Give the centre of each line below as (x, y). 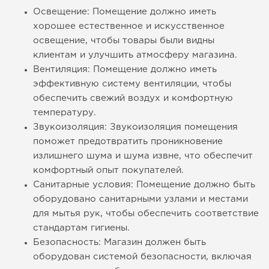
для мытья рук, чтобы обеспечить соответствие (146, 214)
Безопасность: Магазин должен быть (119, 243)
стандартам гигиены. (81, 228)
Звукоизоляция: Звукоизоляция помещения (135, 127)
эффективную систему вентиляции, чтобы (132, 84)
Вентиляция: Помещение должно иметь (125, 70)
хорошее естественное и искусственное (129, 26)
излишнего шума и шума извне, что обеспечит (143, 156)
